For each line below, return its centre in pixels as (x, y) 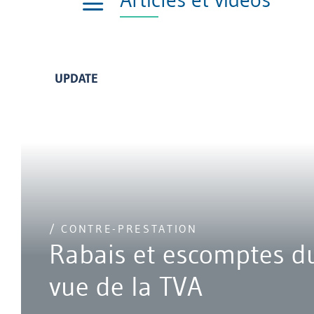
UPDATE (76, 78)
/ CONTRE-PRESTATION (123, 228)
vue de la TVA (126, 286)
